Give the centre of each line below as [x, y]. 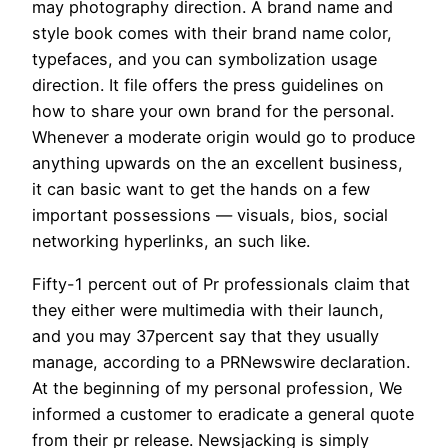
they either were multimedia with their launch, [208, 309]
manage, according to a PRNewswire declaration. [221, 361]
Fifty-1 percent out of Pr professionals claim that [221, 283]
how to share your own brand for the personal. [213, 111]
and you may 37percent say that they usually [205, 335]
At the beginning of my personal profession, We [217, 387]
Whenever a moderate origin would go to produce [223, 137]
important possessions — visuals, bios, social [210, 215]
